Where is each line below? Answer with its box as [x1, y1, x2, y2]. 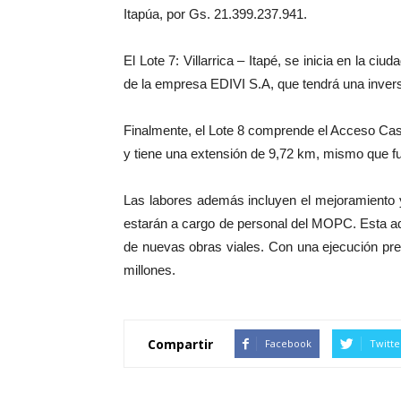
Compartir [148, 335, 213, 353]
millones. [124, 262, 175, 277]
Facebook [265, 337, 311, 350]
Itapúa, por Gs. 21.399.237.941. [124, 6, 307, 21]
